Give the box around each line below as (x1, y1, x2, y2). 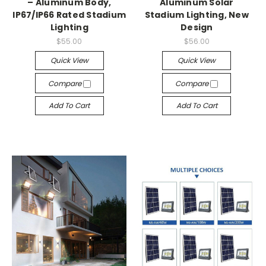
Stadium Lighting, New (144, 9, 249, 21)
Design (180, 21, 213, 33)
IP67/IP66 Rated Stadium (12, 9, 126, 21)
